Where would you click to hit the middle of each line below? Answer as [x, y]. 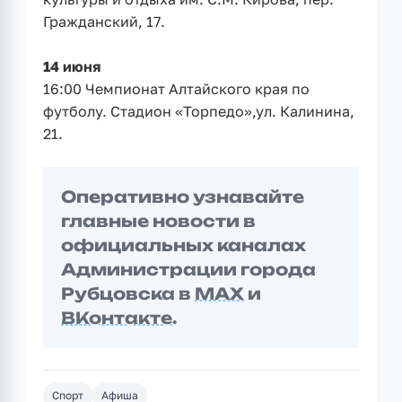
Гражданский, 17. [104, 21]
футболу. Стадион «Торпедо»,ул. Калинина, [199, 111]
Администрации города [188, 269]
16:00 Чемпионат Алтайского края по [176, 88]
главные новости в [158, 220]
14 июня [72, 66]
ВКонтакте [117, 317]
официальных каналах [184, 245]
